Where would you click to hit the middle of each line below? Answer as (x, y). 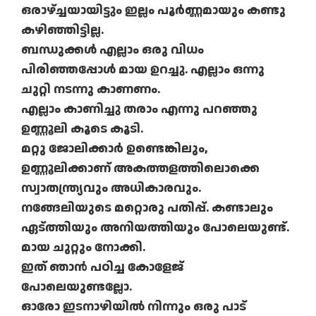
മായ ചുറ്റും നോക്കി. (83, 248)
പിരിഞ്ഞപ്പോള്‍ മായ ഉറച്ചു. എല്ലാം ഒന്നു (143, 70)
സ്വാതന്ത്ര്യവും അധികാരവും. (111, 188)
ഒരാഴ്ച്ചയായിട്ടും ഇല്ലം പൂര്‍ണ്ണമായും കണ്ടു (153, 11)
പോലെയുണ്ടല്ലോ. (77, 287)
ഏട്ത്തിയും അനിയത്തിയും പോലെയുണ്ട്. (155, 228)
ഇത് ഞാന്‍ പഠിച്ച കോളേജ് (102, 267)
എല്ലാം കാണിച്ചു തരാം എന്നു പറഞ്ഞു (139, 109)
